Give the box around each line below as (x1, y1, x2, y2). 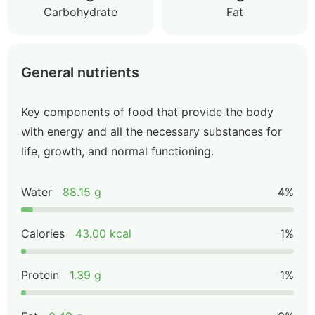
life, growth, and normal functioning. (21, 144, 214, 158)
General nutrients (21, 64, 139, 81)
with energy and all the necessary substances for (21, 124, 282, 139)
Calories (21, 226, 65, 240)
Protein (21, 268, 59, 282)
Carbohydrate (44, 5, 117, 19)
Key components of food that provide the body (21, 105, 274, 119)
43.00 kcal (75, 226, 131, 240)
